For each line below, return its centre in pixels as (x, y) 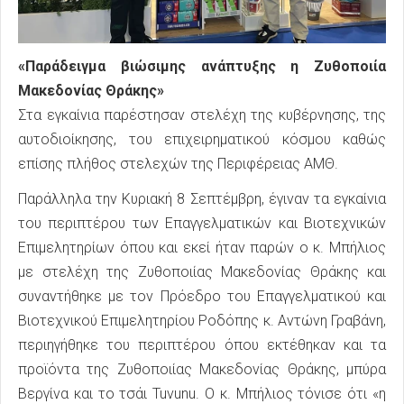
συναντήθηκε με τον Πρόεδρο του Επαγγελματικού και (202, 296)
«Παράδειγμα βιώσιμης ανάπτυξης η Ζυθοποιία (202, 66)
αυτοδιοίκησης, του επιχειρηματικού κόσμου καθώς (202, 139)
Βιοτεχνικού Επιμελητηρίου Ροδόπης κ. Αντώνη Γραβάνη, (202, 320)
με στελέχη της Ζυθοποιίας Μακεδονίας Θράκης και (202, 271)
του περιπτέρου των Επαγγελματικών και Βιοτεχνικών (202, 223)
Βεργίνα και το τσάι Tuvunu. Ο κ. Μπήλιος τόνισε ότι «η (202, 393)
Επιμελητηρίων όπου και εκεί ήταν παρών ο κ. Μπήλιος (202, 247)
